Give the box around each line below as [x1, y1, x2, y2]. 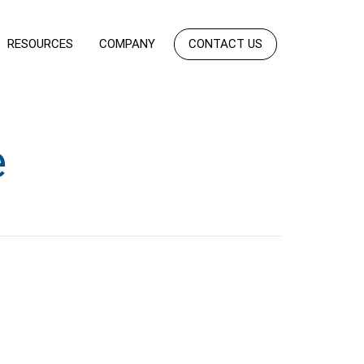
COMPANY [98, 36, 155, 51]
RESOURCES [6, 36, 73, 51]
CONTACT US [188, 36, 262, 51]
